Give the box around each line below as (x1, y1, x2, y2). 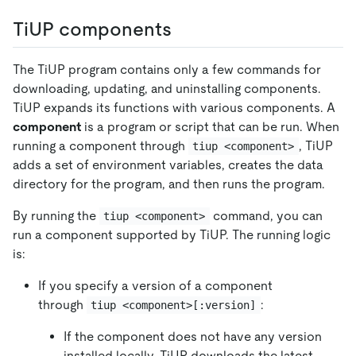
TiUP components (13, 17, 172, 40)
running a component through (13, 137, 188, 153)
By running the (13, 207, 99, 223)
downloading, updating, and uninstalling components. (13, 80, 321, 96)
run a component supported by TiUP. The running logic (13, 226, 331, 242)
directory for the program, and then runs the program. (13, 176, 325, 192)
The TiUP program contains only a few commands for (13, 61, 321, 77)
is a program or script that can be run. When (81, 118, 339, 134)
